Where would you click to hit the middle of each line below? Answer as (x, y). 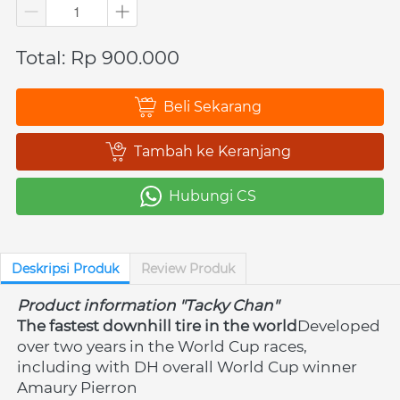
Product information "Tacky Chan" (148, 305)
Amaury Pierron (77, 387)
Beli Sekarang (212, 106)
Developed (339, 325)
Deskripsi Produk (65, 268)
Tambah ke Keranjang (212, 151)
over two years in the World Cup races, (162, 346)
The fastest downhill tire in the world (157, 325)
